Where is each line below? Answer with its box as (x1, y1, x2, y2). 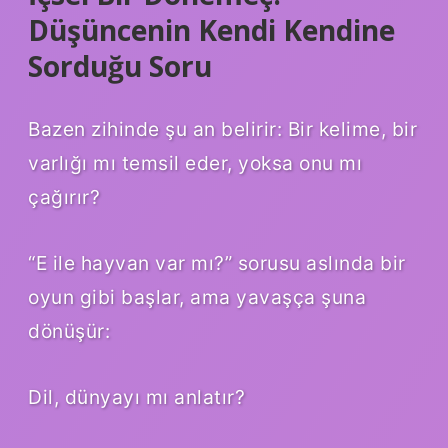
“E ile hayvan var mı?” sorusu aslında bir (28, 251, 406, 276)
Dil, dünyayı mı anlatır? (28, 385, 245, 410)
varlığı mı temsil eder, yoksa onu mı (28, 151, 362, 176)
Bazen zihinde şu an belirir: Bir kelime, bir (28, 117, 417, 142)
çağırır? (28, 185, 100, 210)
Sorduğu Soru (28, 46, 212, 85)
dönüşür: (28, 319, 110, 344)
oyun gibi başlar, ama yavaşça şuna (28, 285, 366, 310)
